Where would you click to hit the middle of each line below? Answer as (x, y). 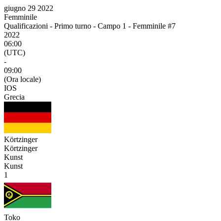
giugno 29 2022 (29, 8)
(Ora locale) (22, 79)
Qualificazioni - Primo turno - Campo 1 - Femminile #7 (90, 26)
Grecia (14, 97)
